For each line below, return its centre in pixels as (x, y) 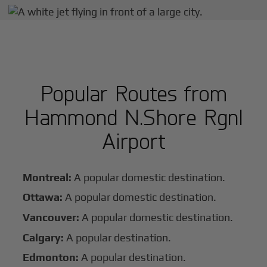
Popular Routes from (133, 92)
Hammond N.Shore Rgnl (133, 116)
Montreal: (47, 177)
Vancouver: (51, 217)
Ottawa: (43, 197)
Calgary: (44, 237)
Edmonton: (52, 257)
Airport (133, 140)
